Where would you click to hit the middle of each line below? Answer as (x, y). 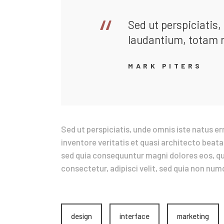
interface (134, 216)
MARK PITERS (165, 66)
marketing (193, 216)
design (81, 216)
